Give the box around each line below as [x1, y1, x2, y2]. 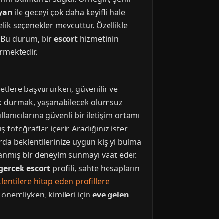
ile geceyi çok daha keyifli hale [13, 6, 125, 18]
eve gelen [92, 189, 129, 200]
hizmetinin [78, 33, 119, 44]
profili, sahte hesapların [50, 162, 140, 174]
